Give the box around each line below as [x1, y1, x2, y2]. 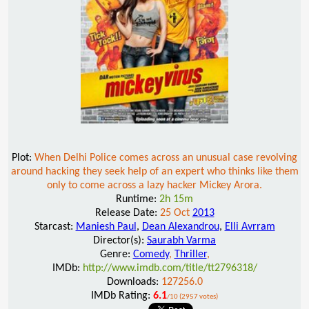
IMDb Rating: [91, 290, 153, 301]
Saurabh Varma [147, 235, 216, 246]
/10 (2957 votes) [167, 292, 218, 301]
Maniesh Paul [75, 221, 137, 232]
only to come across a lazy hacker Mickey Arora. [47, 179, 262, 191]
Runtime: [116, 193, 159, 205]
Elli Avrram [224, 221, 275, 232]
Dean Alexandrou [141, 221, 219, 232]
